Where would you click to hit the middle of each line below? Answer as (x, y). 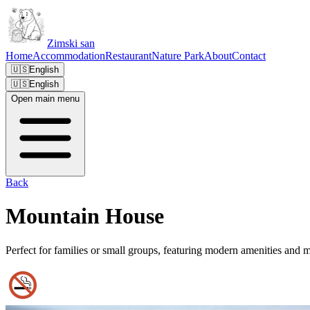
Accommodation (69, 56)
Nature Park (178, 56)
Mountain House (85, 216)
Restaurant (128, 56)
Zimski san (71, 43)
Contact (249, 56)
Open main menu (45, 99)
